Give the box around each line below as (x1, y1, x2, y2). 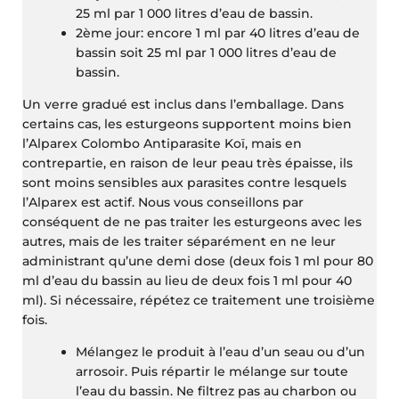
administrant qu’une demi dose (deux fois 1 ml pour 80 (22, 252, 374, 269)
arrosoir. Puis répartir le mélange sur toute (76, 362, 349, 379)
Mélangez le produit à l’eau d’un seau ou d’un (76, 343, 366, 360)
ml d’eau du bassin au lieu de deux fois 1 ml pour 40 (22, 272, 353, 289)
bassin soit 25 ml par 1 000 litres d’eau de (76, 44, 338, 61)
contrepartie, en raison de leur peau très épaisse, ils (22, 154, 354, 171)
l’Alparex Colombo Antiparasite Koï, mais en (22, 134, 303, 151)
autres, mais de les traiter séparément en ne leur (22, 232, 337, 249)
